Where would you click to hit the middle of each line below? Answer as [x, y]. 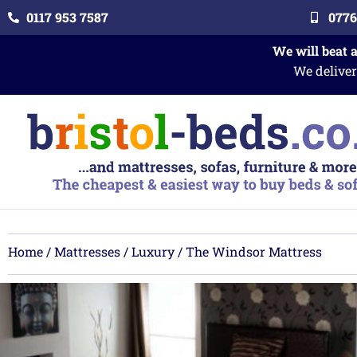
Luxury [153, 251]
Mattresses [87, 251]
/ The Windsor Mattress [248, 251]
